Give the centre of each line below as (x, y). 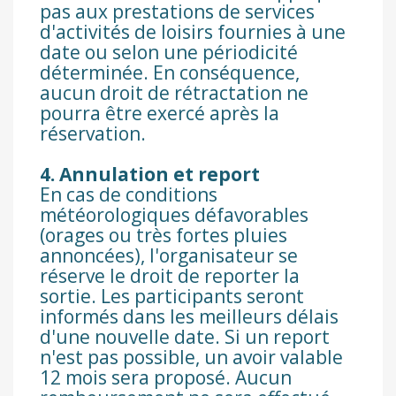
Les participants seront (202, 297)
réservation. (93, 134)
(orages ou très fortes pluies (164, 236)
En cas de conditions (129, 195)
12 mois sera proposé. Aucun (166, 378)
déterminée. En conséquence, (170, 73)
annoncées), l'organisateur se (169, 256)
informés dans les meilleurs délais (189, 317)
